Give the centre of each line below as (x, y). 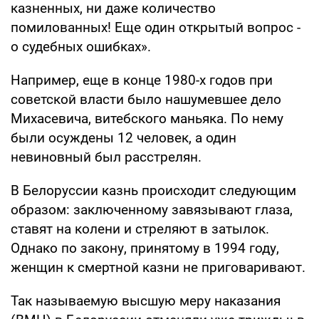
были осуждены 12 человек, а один (124, 137)
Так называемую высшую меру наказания (146, 300)
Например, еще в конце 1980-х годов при (142, 80)
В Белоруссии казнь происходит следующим (153, 190)
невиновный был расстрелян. (106, 157)
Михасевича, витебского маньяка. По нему (147, 118)
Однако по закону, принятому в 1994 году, (145, 248)
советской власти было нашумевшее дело (146, 99)
